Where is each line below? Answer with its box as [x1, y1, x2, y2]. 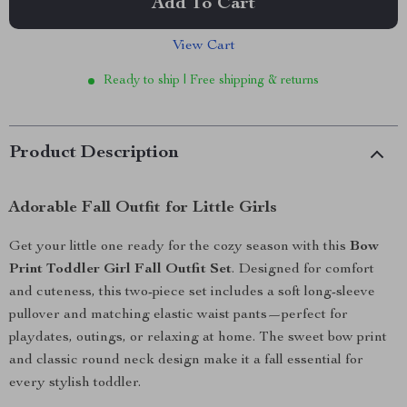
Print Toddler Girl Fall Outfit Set [9, 263, 232, 277]
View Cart [172, 39, 235, 54]
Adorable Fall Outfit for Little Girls [9, 200, 277, 216]
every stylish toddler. [9, 376, 141, 391]
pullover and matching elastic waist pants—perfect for [9, 308, 348, 323]
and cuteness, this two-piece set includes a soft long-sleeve [9, 285, 375, 300]
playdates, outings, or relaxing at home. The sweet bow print [9, 331, 387, 345]
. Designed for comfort [232, 263, 374, 277]
